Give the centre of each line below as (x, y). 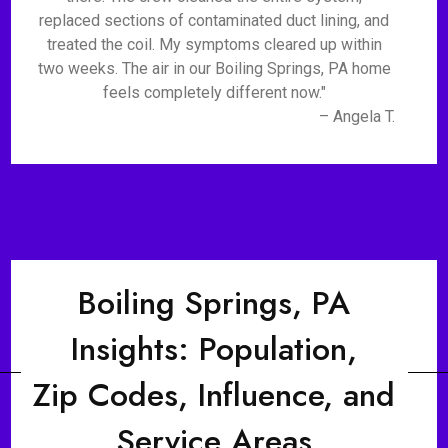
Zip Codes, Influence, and (214, 395)
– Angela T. (356, 116)
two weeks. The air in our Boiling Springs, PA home (214, 68)
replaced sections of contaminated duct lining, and (214, 20)
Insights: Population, (214, 349)
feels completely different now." (214, 92)
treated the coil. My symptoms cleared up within (214, 44)
